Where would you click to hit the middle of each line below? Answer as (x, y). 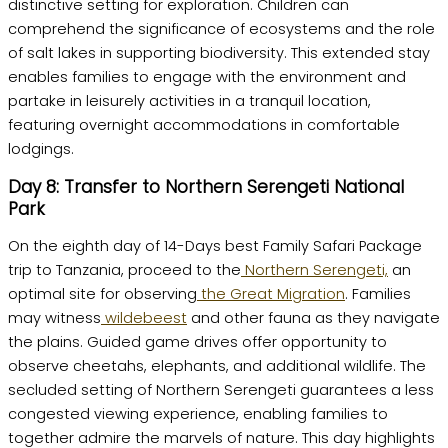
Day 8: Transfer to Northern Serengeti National (206, 186)
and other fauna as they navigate (313, 318)
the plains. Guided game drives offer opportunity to (197, 342)
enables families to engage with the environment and (207, 77)
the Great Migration (271, 294)
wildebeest (144, 318)
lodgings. (41, 149)
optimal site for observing (102, 294)
